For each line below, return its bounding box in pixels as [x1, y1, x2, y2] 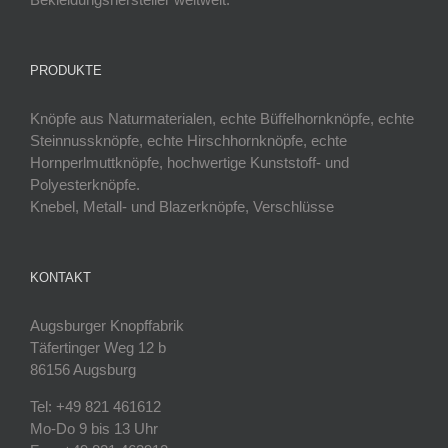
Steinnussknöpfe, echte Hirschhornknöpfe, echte [30, 131, 347, 149]
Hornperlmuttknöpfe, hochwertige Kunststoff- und [30, 153, 349, 171]
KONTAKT [30, 269, 91, 285]
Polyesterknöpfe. [30, 175, 140, 193]
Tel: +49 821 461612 [30, 397, 161, 415]
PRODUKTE [30, 62, 102, 78]
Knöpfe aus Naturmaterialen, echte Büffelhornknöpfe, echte [30, 109, 414, 127]
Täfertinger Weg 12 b [30, 338, 166, 356]
